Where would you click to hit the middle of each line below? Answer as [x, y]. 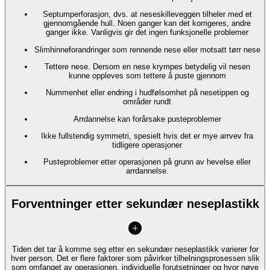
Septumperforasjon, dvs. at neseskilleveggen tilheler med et [147, 14]
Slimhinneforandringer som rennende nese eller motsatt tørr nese [147, 49]
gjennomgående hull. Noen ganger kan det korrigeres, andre [147, 24]
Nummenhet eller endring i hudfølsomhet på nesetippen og [147, 93]
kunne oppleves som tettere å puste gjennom [147, 76]
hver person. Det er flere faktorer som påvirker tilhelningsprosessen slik [135, 259]
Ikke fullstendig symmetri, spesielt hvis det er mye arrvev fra [147, 136]
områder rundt [147, 102]
